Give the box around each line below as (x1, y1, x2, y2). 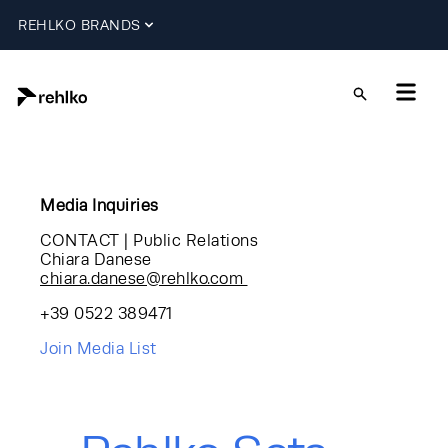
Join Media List (40, 339, 161, 358)
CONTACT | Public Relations (40, 231, 258, 250)
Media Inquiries (40, 196, 159, 215)
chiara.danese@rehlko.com (40, 269, 248, 288)
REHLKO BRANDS (18, 16, 141, 33)
